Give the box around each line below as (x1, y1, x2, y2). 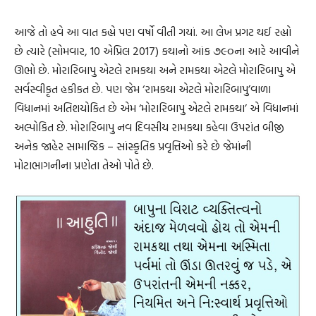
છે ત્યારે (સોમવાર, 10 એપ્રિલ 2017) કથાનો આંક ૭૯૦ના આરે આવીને (14, 42, 299, 60)
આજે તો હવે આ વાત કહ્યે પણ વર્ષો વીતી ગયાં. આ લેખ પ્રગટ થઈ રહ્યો (14, 23, 291, 41)
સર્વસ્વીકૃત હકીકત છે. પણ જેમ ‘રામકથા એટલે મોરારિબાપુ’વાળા (14, 80, 271, 98)
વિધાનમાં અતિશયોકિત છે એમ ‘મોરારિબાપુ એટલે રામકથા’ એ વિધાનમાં (14, 99, 298, 117)
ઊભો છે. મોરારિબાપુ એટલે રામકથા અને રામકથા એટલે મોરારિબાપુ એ (14, 61, 296, 79)
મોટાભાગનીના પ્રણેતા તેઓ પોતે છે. (14, 157, 154, 174)
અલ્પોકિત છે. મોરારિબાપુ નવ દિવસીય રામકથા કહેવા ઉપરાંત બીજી (14, 119, 284, 136)
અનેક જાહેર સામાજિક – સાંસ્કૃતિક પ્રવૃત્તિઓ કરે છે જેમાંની (14, 138, 251, 155)
